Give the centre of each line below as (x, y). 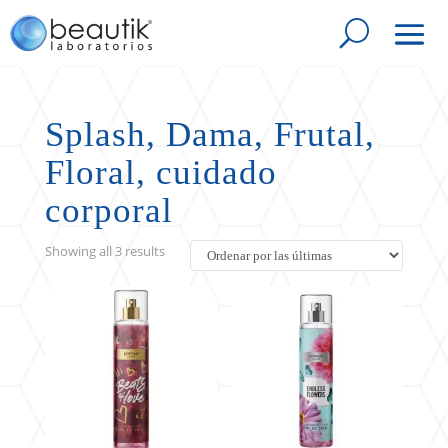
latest (180, 296)
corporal (108, 210)
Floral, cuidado (160, 172)
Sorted (183, 250)
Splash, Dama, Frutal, (209, 134)
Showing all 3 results (104, 251)
